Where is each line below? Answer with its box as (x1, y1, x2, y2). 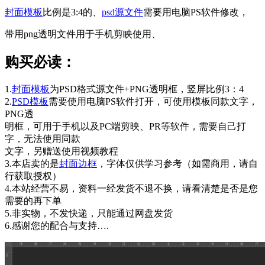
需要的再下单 (5, 195, 62, 206)
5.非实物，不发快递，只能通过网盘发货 (5, 208, 173, 218)
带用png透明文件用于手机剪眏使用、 (5, 28, 161, 39)
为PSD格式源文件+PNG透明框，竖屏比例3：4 (50, 83, 244, 94)
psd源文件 (102, 7, 143, 17)
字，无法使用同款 (5, 133, 80, 144)
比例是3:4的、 (43, 7, 102, 17)
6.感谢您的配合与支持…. (5, 220, 109, 231)
